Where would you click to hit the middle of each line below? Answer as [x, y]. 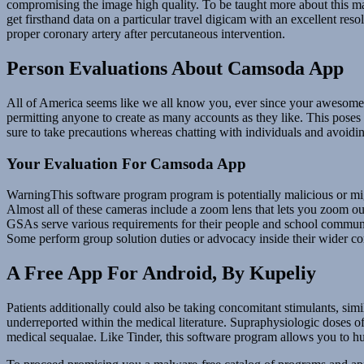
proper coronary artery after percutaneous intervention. [146, 34]
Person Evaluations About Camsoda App [175, 68]
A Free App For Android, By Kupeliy [161, 273]
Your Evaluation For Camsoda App [126, 163]
